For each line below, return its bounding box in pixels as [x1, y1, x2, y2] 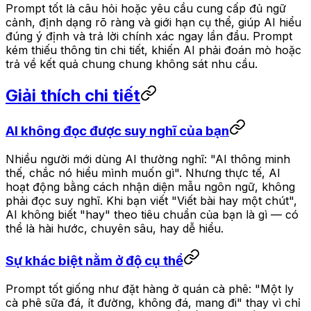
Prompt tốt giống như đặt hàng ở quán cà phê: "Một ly [6, 281, 294, 296]
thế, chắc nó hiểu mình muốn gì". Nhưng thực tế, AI [6, 166, 280, 180]
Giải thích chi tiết [6, 85, 140, 106]
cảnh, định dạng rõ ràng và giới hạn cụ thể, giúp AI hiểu [6, 15, 301, 29]
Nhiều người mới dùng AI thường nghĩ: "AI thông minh [6, 152, 290, 167]
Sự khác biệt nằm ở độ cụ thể [6, 252, 183, 269]
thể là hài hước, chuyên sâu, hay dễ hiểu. [6, 221, 224, 236]
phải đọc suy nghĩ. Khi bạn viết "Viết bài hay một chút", [6, 194, 297, 208]
